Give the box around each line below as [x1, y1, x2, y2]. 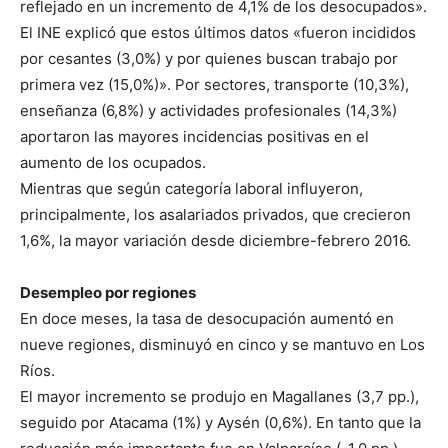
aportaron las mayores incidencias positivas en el [20, 126, 369, 146]
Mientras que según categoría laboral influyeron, [20, 178, 363, 198]
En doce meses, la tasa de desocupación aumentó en [20, 308, 394, 328]
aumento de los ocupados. [20, 152, 206, 172]
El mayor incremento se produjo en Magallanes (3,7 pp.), [20, 386, 419, 406]
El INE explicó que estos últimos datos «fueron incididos [20, 22, 416, 42]
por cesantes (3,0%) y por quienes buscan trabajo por [20, 48, 398, 68]
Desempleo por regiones [20, 282, 196, 302]
